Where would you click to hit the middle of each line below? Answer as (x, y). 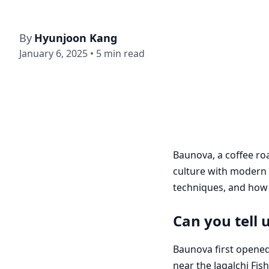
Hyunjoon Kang (76, 38)
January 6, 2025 (53, 53)
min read (124, 53)
